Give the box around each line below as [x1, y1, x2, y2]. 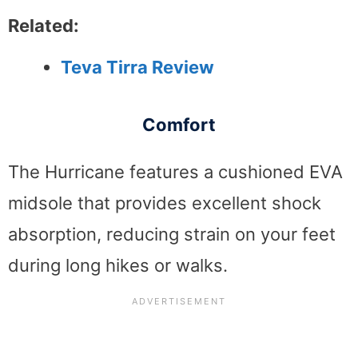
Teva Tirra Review [61, 56, 214, 78]
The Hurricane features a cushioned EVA [8, 161, 343, 182]
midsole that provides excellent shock [8, 192, 321, 213]
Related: [8, 14, 79, 36]
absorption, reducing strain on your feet [8, 223, 336, 245]
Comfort [142, 113, 216, 135]
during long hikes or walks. [8, 254, 228, 276]
